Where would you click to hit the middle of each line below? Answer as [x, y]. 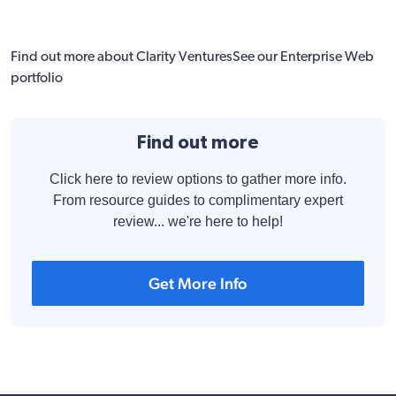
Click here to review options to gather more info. [198, 179]
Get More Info [198, 283]
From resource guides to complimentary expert [198, 200]
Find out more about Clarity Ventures [122, 57]
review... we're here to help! [198, 221]
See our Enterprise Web [303, 57]
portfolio [37, 79]
